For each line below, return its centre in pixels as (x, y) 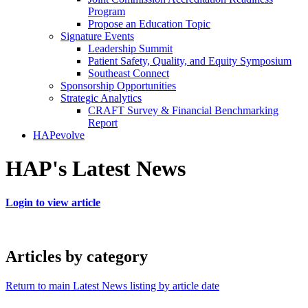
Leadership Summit (130, 48)
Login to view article (53, 202)
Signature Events (97, 36)
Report (103, 123)
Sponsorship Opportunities (118, 86)
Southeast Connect (129, 73)
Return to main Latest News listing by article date (112, 285)
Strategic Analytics (101, 98)
